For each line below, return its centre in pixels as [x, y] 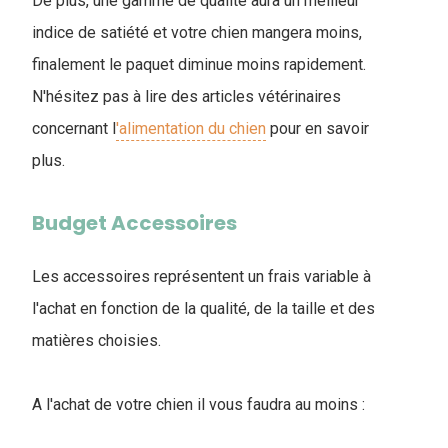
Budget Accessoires [134, 223]
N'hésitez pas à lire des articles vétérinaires [186, 97]
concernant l [74, 129]
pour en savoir [317, 129]
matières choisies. [96, 341]
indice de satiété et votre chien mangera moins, [197, 33]
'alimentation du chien [191, 129]
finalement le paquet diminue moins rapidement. [199, 65]
